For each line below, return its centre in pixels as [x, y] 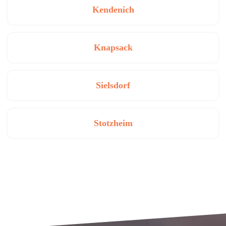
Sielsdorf [113, 85]
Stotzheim [113, 123]
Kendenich [113, 10]
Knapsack [113, 47]
